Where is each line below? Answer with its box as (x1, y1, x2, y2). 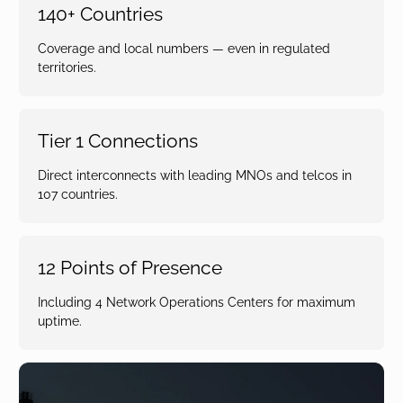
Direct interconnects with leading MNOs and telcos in (38, 168, 352, 183)
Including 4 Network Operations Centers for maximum (38, 295, 355, 309)
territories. (38, 60, 96, 75)
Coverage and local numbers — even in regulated (38, 41, 330, 56)
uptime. (38, 314, 82, 328)
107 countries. (38, 187, 118, 201)
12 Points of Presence (38, 256, 222, 279)
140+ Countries (38, 3, 163, 25)
